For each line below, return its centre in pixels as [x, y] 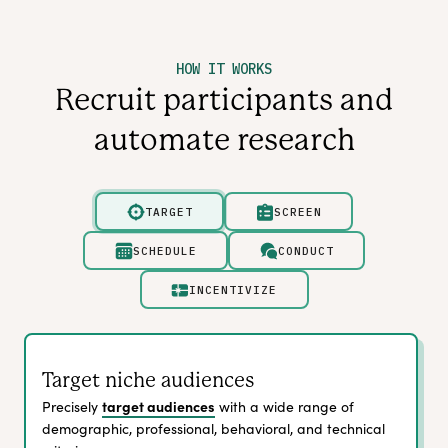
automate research [224, 140]
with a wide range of [284, 407]
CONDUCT [305, 250]
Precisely [72, 407]
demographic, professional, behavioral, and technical [213, 429]
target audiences [158, 406]
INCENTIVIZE [233, 289]
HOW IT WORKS [224, 69]
